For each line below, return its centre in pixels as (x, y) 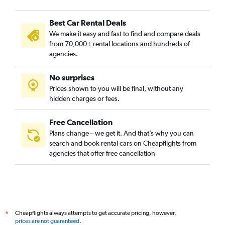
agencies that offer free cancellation (102, 153)
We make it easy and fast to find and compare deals (125, 34)
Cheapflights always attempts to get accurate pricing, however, (96, 213)
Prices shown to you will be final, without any (116, 88)
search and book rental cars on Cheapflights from (123, 143)
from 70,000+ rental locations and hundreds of (120, 44)
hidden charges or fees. (84, 98)
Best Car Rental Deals (88, 23)
